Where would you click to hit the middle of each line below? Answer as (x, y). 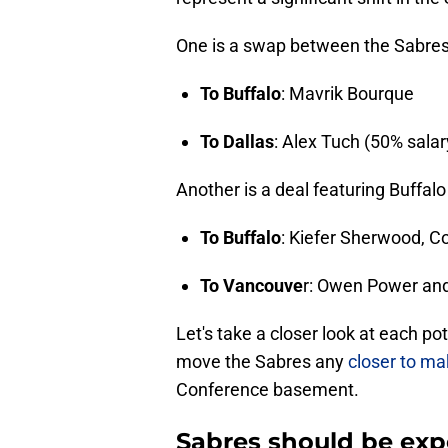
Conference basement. (267, 390)
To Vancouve (251, 286)
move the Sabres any (262, 362)
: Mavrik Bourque (347, 94)
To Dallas (237, 142)
